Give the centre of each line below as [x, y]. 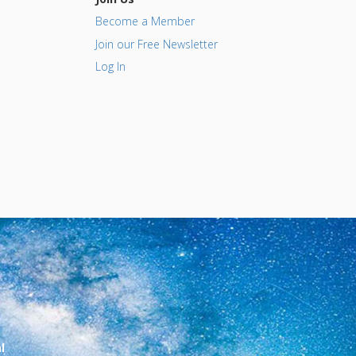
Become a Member [145, 21]
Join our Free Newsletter [156, 44]
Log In [110, 67]
